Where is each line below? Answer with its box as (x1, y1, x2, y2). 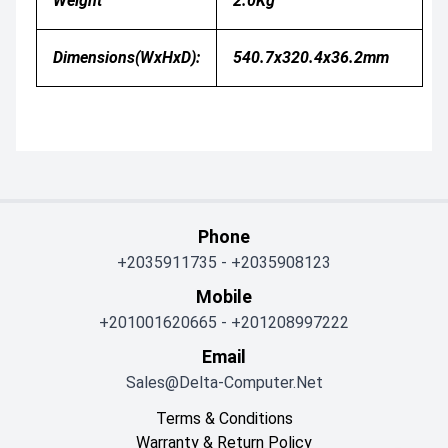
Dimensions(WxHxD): (53, 48, 200, 68)
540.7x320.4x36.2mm (233, 48, 389, 68)
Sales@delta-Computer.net (125, 373, 323, 393)
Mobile (196, 286, 252, 308)
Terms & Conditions (155, 409, 293, 429)
